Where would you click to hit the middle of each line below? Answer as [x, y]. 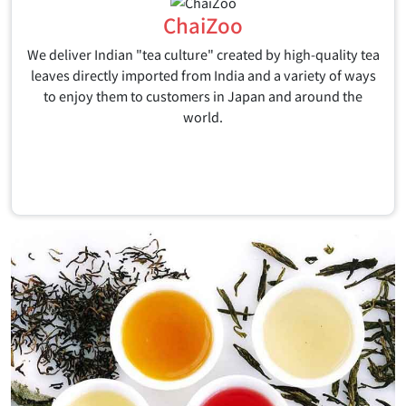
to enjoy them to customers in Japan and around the [203, 96]
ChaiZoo [203, 25]
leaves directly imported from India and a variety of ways [203, 75]
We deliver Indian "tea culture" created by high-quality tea [203, 54]
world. [203, 117]
